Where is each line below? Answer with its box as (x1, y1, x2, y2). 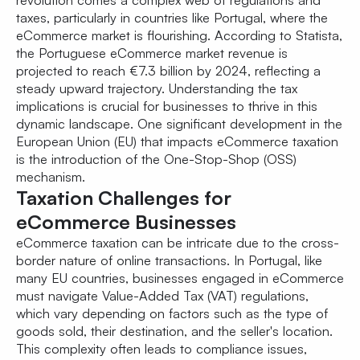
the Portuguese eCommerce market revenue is (16, 45, 288, 62)
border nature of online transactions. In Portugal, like (16, 252, 322, 269)
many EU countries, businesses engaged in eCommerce (16, 270, 344, 287)
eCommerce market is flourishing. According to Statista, (16, 27, 342, 44)
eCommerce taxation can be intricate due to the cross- (16, 235, 339, 252)
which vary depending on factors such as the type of (16, 305, 328, 322)
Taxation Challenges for (16, 186, 231, 211)
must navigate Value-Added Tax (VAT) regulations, (16, 288, 309, 305)
